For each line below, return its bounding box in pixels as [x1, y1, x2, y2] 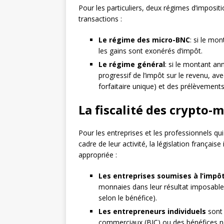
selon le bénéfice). [98, 192, 157, 202]
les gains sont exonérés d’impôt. [98, 45, 202, 55]
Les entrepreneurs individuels [98, 206, 206, 216]
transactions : [78, 13, 122, 23]
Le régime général [98, 59, 165, 69]
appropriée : [78, 149, 117, 159]
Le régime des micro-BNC [98, 34, 190, 44]
